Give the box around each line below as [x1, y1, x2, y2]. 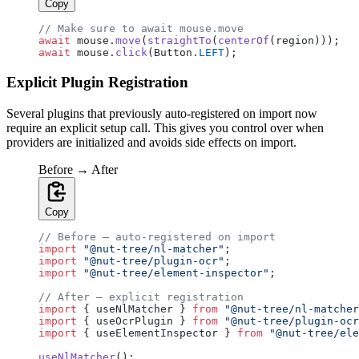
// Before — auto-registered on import [38, 230, 276, 243]
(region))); [269, 34, 340, 47]
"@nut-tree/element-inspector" [77, 266, 269, 279]
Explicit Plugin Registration [6, 73, 188, 91]
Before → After [38, 162, 118, 176]
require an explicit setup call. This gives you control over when [6, 120, 324, 135]
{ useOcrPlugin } [77, 314, 192, 327]
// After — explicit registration [38, 290, 244, 303]
